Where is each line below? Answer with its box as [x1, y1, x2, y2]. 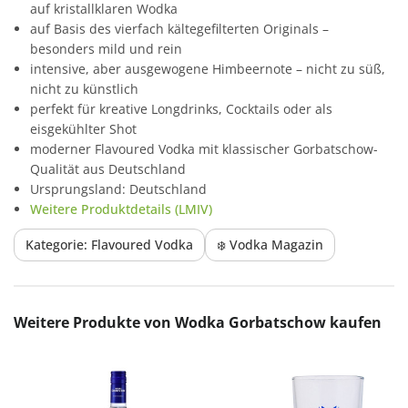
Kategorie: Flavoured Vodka [25, 235, 193, 253]
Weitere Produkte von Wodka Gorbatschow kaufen [14, 311, 382, 332]
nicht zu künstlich [30, 79, 138, 97]
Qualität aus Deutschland [30, 159, 186, 178]
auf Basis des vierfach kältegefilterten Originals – [30, 19, 329, 37]
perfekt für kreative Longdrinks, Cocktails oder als [30, 99, 332, 117]
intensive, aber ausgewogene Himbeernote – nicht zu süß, [30, 59, 385, 77]
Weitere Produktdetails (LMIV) [30, 199, 212, 218]
